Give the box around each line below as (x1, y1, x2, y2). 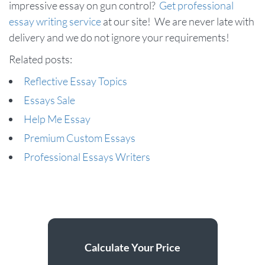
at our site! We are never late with (101, 15, 254, 28)
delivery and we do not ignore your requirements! (9, 31, 230, 44)
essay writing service (9, 15, 101, 28)
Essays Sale (24, 93, 75, 106)
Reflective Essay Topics (24, 75, 127, 88)
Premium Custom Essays (24, 131, 135, 144)
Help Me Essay (24, 112, 91, 125)
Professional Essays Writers (24, 150, 150, 163)
